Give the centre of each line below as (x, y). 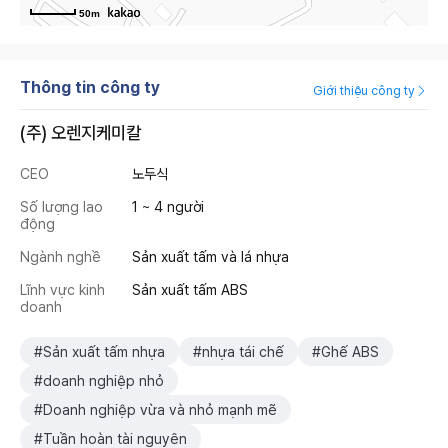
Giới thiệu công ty (364, 90)
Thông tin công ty (90, 87)
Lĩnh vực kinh (62, 289)
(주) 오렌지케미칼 (80, 132)
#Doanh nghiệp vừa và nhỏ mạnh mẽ (155, 409)
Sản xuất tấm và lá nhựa (210, 256)
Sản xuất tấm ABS (190, 289)
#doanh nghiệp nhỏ (99, 380)
